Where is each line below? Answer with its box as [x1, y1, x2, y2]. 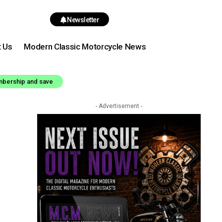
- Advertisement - [95, 103, 142, 110]
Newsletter [67, 15, 100, 24]
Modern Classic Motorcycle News [24, 41, 146, 52]
